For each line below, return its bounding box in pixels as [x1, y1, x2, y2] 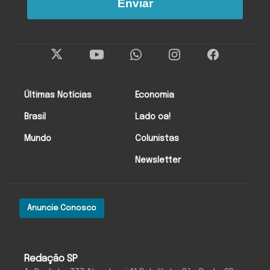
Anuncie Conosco [27, 204, 96, 212]
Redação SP [24, 253, 78, 264]
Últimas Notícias [24, 90, 92, 99]
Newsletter [135, 155, 181, 165]
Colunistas [135, 134, 179, 143]
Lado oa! [135, 112, 171, 121]
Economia [135, 90, 174, 99]
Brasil [24, 112, 46, 121]
